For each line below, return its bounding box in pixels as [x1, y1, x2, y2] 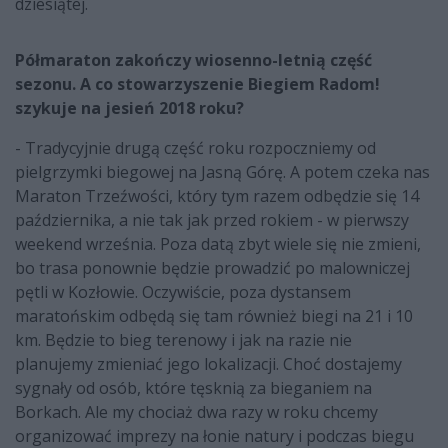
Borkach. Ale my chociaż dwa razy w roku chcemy [15, 401, 378, 424]
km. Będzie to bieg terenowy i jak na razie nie [15, 329, 352, 352]
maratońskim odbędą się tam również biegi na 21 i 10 [15, 305, 413, 328]
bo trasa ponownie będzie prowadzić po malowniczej [15, 257, 410, 280]
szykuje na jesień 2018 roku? [15, 97, 244, 120]
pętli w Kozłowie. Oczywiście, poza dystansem [15, 281, 351, 304]
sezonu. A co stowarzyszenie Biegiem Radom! [15, 73, 380, 96]
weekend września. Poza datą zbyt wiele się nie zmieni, [15, 233, 421, 256]
